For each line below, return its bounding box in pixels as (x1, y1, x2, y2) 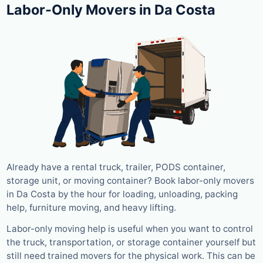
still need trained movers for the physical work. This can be (6, 250, 255, 262)
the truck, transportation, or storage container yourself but (6, 237, 256, 248)
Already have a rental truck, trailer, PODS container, (6, 161, 225, 173)
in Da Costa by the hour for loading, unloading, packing (6, 188, 238, 200)
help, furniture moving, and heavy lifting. (6, 202, 176, 214)
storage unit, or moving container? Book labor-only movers (6, 175, 254, 187)
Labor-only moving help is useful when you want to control (6, 223, 253, 235)
